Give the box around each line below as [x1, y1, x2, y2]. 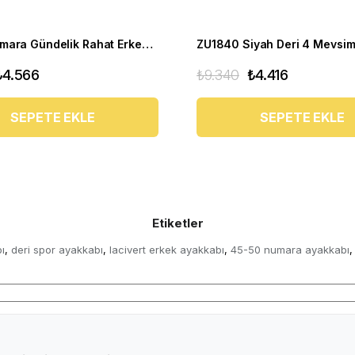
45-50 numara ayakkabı [231, 242, 349, 256]
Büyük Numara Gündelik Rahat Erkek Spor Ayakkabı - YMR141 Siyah [141, 36, 153, 51]
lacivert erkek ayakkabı [109, 242, 224, 256]
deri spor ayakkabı [11, 242, 103, 256]
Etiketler [151, 215, 204, 231]
